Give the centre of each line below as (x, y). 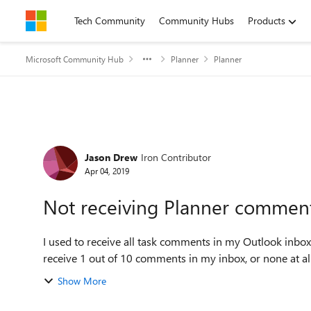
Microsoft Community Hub (75, 59)
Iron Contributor (176, 157)
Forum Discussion (111, 141)
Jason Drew (111, 157)
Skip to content (72, 20)
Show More (82, 281)
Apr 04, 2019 (107, 170)
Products (267, 20)
